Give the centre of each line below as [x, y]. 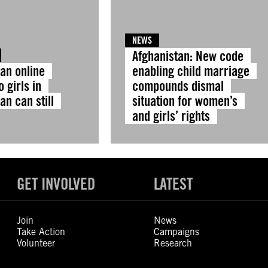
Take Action [41, 232]
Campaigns [176, 232]
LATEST [173, 184]
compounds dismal [178, 86]
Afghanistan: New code [188, 56]
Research [173, 243]
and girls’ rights [171, 116]
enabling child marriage [191, 71]
